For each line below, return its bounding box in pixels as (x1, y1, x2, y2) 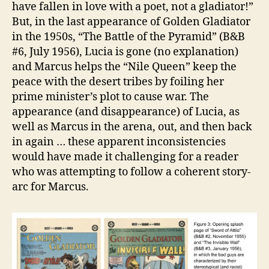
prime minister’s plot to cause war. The (12, 89, 209, 104)
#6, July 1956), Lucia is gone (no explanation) (12, 44, 238, 59)
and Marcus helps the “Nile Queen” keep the (12, 59, 237, 74)
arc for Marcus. (12, 180, 89, 194)
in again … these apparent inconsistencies (12, 134, 226, 149)
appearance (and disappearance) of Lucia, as (12, 104, 240, 119)
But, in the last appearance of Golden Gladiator (12, 14, 250, 29)
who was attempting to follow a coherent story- (12, 165, 251, 179)
